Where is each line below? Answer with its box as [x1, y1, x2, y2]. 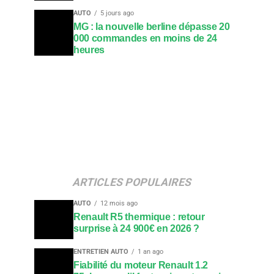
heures [73, 45, 105, 55]
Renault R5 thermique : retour [73, 211, 205, 222]
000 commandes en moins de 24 [73, 33, 218, 43]
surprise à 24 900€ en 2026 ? [73, 223, 200, 234]
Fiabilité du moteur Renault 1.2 [73, 259, 209, 270]
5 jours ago [100, 9, 134, 17]
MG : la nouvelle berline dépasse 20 [73, 21, 230, 32]
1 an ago [138, 247, 163, 256]
